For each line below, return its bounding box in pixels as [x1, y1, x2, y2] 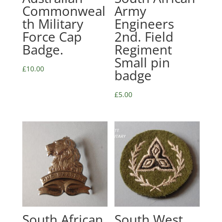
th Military [22, 15, 83, 33]
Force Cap [22, 28, 82, 46]
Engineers [114, 15, 174, 33]
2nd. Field [114, 28, 174, 46]
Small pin [114, 54, 170, 72]
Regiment [114, 41, 172, 59]
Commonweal [22, 2, 106, 20]
